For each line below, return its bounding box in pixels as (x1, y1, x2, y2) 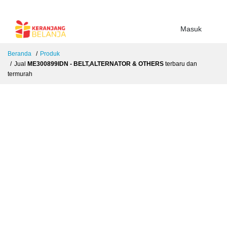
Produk (40, 50, 60, 58)
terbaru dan (164, 60, 197, 68)
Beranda (8, 50, 31, 58)
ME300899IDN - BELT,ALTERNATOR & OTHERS (27, 60, 164, 68)
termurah (8, 70, 32, 78)
